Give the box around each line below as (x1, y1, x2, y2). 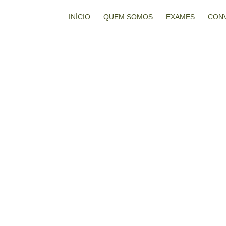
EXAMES (166, 13, 195, 21)
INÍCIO (69, 13, 90, 21)
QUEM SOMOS (103, 13, 153, 21)
